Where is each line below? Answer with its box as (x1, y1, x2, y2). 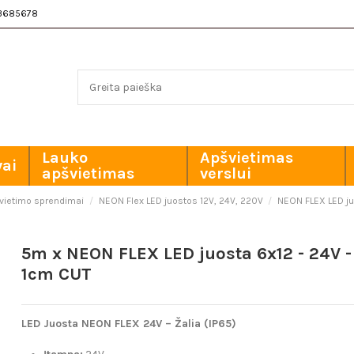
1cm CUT (21, 264, 92, 285)
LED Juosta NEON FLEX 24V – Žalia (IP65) (21, 317, 237, 331)
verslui (200, 164, 251, 183)
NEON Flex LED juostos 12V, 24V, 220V (98, 195, 263, 207)
